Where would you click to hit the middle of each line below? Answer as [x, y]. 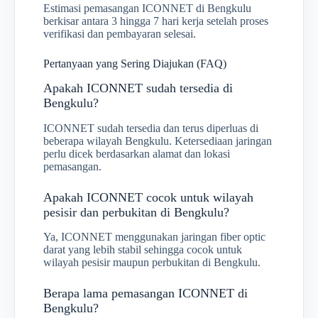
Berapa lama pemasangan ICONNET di [146, 293]
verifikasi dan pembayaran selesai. [120, 34]
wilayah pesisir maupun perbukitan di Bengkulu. [152, 262]
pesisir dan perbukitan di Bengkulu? [136, 212]
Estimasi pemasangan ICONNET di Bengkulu [147, 9]
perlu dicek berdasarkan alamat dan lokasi [137, 153]
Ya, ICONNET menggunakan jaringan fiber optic [154, 236]
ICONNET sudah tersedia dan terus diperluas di [151, 128]
